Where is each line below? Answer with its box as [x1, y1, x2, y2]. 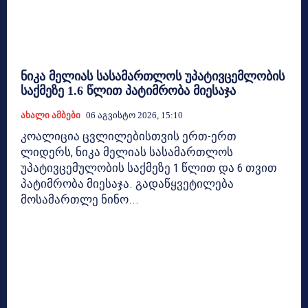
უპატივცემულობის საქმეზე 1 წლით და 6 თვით [21, 160, 277, 175]
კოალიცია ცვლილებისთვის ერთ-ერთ [21, 129, 236, 143]
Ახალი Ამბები [21, 109, 80, 120]
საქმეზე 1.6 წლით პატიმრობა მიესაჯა [21, 83, 236, 98]
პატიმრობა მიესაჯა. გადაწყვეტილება [21, 176, 234, 190]
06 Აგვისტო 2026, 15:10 [86, 109, 183, 120]
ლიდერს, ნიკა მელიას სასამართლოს [21, 144, 233, 159]
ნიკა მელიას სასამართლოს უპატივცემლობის [21, 69, 285, 83]
